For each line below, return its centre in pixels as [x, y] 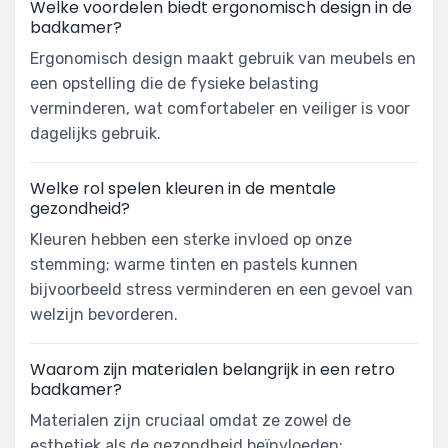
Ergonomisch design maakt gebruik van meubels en [223, 59]
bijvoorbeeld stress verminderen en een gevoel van [221, 290]
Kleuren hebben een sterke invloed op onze [191, 240]
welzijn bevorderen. [104, 315]
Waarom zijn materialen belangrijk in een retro [212, 370]
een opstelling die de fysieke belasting [174, 84]
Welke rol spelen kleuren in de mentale [183, 189]
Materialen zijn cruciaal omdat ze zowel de [190, 421]
